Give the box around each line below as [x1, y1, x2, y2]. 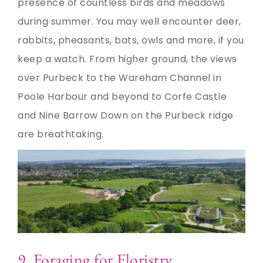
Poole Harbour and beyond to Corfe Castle [18, 90, 227, 104]
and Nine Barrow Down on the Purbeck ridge [18, 109, 234, 123]
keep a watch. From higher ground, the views [18, 52, 237, 66]
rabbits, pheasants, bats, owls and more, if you [18, 33, 244, 48]
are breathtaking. [18, 127, 104, 141]
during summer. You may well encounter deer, [18, 15, 241, 29]
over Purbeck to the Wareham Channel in [18, 71, 221, 85]
